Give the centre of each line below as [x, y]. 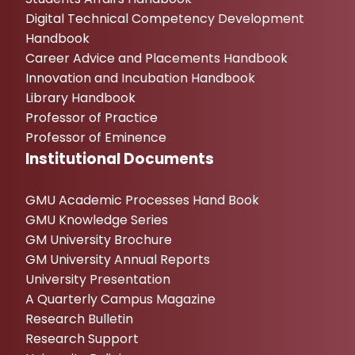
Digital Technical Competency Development [165, 19]
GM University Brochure [99, 240]
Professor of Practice [92, 118]
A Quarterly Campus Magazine [120, 299]
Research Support [82, 339]
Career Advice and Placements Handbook [157, 58]
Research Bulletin [79, 319]
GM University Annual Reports [118, 260]
